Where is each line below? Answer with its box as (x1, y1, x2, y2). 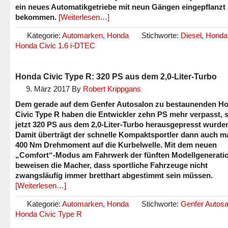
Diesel (181, 31, 202, 40)
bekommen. (15, 13, 56, 21)
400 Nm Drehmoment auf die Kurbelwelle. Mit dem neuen (15, 140, 217, 149)
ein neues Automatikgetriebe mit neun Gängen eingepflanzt (15, 3, 225, 11)
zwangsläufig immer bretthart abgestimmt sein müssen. (15, 171, 213, 180)
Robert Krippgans (83, 84, 141, 93)
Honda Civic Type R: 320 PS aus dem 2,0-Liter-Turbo (15, 72, 217, 81)
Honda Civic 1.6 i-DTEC (15, 41, 95, 50)
